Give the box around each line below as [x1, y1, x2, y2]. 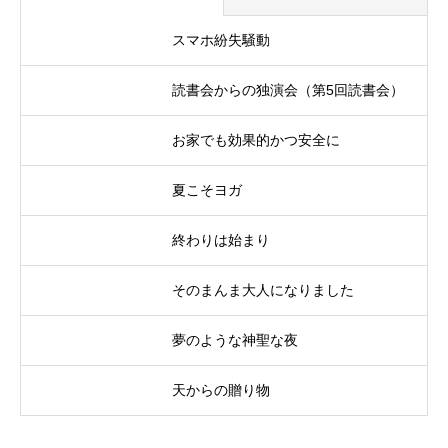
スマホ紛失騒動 [172, 31, 270, 48]
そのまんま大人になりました [172, 281, 354, 298]
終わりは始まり [172, 231, 270, 248]
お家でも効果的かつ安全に [172, 131, 340, 148]
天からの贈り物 [172, 381, 270, 398]
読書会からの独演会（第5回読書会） [172, 81, 404, 98]
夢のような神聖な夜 [172, 331, 298, 348]
